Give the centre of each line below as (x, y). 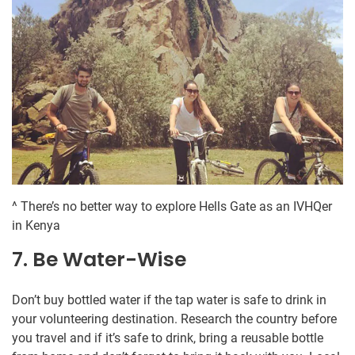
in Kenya (36, 226)
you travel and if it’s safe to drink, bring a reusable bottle (168, 338)
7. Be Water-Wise (99, 260)
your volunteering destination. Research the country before (174, 319)
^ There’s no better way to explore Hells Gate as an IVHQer (172, 207)
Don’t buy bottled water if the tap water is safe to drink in (169, 300)
